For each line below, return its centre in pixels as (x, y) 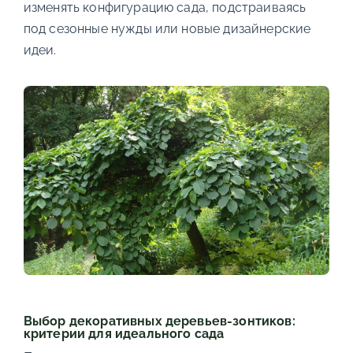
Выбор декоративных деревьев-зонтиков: (159, 321)
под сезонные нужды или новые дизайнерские (167, 28)
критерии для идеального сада (124, 333)
